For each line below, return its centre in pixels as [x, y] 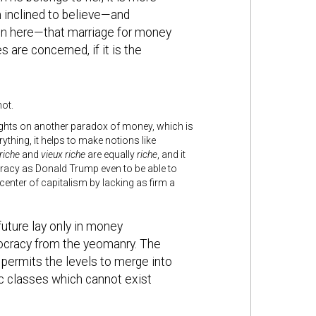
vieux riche [64, 154]
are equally [112, 154]
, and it [171, 154]
